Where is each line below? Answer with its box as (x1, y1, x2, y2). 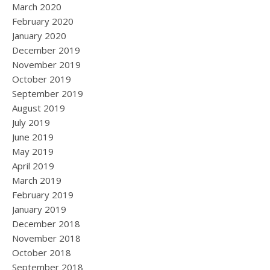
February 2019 (12, 189, 74, 201)
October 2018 (12, 246, 71, 259)
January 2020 (12, 30, 66, 42)
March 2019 (12, 174, 61, 187)
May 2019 (12, 145, 54, 158)
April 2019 (12, 160, 54, 172)
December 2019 (12, 44, 80, 57)
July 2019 (12, 116, 50, 129)
